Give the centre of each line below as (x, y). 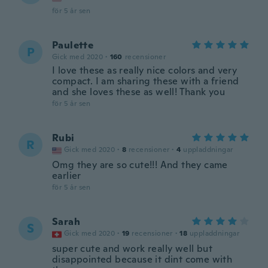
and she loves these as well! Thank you (139, 92)
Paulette (73, 45)
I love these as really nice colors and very (145, 70)
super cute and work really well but (132, 249)
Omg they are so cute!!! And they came (140, 165)
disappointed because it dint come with (142, 259)
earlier (67, 176)
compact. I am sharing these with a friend (146, 81)
